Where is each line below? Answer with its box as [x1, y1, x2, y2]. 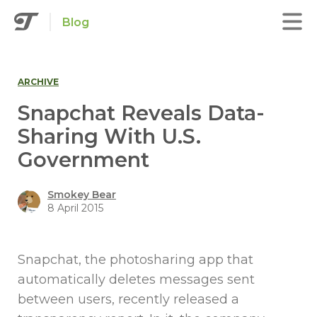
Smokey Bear [47, 188, 116, 201]
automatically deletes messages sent [18, 272, 255, 287]
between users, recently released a [18, 292, 239, 307]
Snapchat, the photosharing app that [18, 252, 253, 267]
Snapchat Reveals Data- [18, 100, 265, 125]
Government [18, 147, 149, 172]
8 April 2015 [47, 202, 103, 214]
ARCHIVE [18, 76, 59, 87]
